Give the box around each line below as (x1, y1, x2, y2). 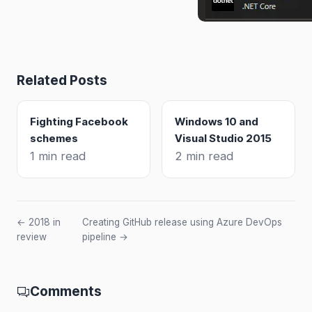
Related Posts (17, 72, 107, 88)
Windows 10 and (175, 114, 258, 128)
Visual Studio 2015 (175, 131, 272, 145)
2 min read (175, 148, 233, 163)
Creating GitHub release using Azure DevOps (82, 216, 283, 228)
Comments (30, 283, 102, 299)
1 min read (30, 148, 86, 163)
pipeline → (82, 231, 129, 242)
